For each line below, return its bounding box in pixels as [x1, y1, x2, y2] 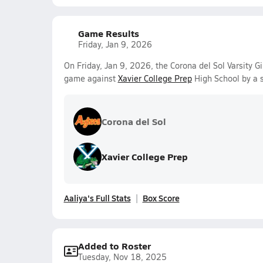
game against [63, 73, 118, 84]
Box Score [142, 192, 180, 204]
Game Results [77, 26, 139, 40]
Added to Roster [77, 239, 151, 252]
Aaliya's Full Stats [63, 192, 131, 204]
